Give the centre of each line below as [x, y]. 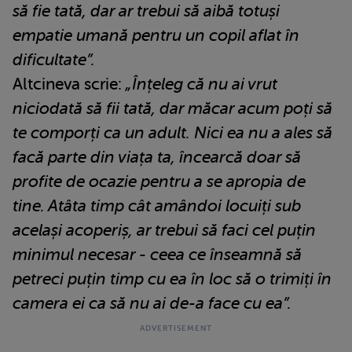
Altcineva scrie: [67, 84]
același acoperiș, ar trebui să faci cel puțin [164, 230]
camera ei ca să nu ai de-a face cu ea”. [152, 303]
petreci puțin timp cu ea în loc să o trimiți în [172, 279]
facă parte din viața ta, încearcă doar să [157, 157]
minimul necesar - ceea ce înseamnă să [157, 254]
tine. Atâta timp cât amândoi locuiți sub [157, 205]
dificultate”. [54, 59]
